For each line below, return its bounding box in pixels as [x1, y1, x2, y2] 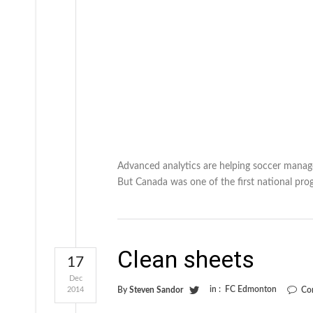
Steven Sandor [129, 285, 183, 294]
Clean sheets [117, 245, 254, 273]
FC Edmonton [225, 284, 277, 293]
